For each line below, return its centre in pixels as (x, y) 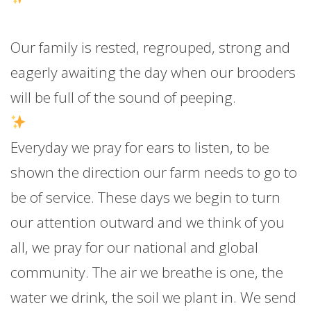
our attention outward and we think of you (148, 222)
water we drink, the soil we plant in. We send (153, 297)
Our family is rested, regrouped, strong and (150, 48)
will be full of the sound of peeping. (123, 98)
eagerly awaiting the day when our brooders (153, 73)
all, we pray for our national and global (134, 247)
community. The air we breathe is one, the (147, 272)
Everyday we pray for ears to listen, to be (140, 148)
